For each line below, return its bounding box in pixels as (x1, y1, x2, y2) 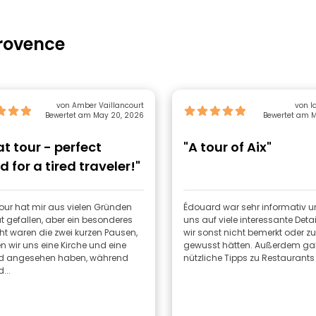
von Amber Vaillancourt (56, 100, 144, 111)
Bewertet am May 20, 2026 (45, 110, 144, 121)
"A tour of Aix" (183, 138, 272, 156)
